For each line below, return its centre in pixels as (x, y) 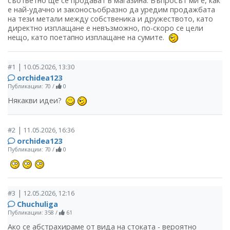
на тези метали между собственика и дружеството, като (110, 19)
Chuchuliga (37, 204)
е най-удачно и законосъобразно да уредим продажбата (111, 9)
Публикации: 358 (31, 213)
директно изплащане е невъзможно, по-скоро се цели (106, 28)
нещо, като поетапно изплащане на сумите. (88, 37)
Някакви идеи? (37, 101)
